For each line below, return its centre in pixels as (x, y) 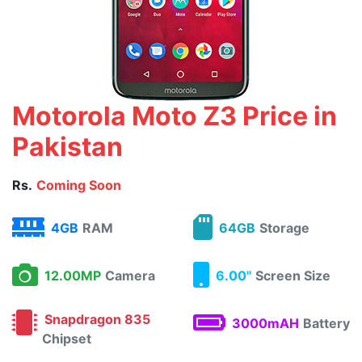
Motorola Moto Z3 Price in (175, 116)
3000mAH (262, 323)
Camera (130, 276)
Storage (284, 228)
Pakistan (67, 147)
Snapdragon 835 (94, 319)
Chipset (67, 339)
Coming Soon (79, 185)
